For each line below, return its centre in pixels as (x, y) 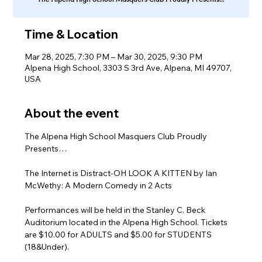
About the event (72, 113)
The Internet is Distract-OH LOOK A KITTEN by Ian (122, 173)
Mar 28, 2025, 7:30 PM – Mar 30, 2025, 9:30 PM (114, 57)
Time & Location (72, 34)
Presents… (46, 149)
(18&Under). (47, 247)
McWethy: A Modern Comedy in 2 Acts (99, 185)
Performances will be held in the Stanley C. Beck (116, 210)
